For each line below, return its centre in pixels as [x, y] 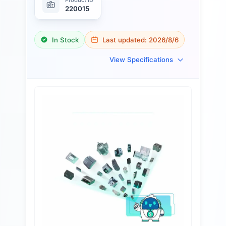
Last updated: [126, 40]
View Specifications [141, 60]
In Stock [65, 40]
